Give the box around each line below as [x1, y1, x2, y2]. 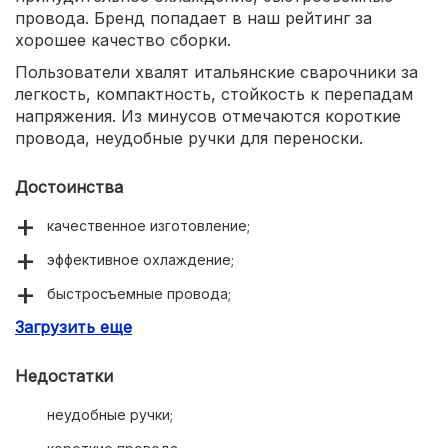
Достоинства [15, 177, 123, 197]
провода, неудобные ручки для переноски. [15, 128, 363, 148]
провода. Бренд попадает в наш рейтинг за [15, 8, 372, 28]
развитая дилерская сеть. [47, 319, 230, 336]
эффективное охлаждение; [47, 251, 234, 268]
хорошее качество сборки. [15, 30, 231, 50]
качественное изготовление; [47, 217, 250, 234]
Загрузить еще [15, 317, 132, 337]
